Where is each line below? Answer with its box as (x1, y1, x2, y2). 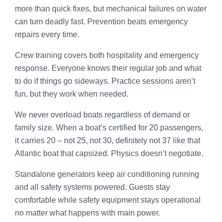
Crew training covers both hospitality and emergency (15, 51, 199, 59)
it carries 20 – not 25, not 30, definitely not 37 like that (15, 136, 200, 145)
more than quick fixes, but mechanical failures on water (15, 4, 207, 13)
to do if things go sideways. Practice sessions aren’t (15, 76, 195, 85)
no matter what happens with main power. (15, 208, 160, 217)
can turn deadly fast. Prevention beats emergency (15, 17, 188, 26)
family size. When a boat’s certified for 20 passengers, (15, 123, 203, 132)
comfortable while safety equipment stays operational (15, 195, 201, 204)
